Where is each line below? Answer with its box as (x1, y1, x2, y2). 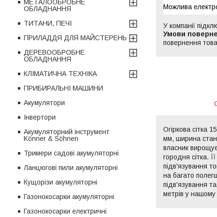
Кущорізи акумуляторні (24, 178, 97, 186)
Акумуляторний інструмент (24, 127, 109, 136)
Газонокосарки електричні (24, 207, 107, 215)
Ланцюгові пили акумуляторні (24, 163, 118, 171)
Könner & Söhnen (24, 134, 78, 142)
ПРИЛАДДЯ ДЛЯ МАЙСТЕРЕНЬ (24, 33, 127, 42)
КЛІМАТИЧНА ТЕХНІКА (24, 69, 97, 77)
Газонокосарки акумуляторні (24, 192, 114, 201)
